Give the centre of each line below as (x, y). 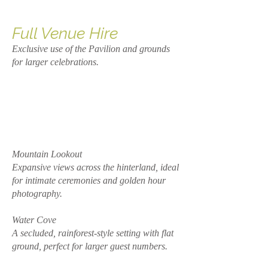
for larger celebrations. (55, 62)
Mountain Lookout (47, 154)
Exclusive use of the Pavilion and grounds (91, 49)
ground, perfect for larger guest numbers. (90, 246)
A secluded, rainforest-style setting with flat (93, 233)
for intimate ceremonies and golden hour (89, 180)
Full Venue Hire (65, 33)
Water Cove (34, 220)
